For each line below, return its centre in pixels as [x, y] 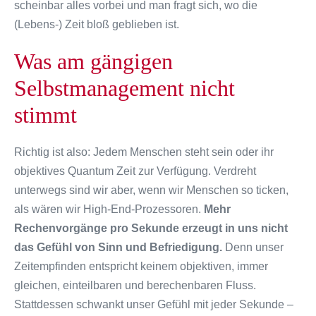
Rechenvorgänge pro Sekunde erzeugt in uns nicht [151, 228]
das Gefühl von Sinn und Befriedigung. [118, 247]
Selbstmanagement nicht [124, 88]
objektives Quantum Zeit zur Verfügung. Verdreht [135, 171]
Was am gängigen [93, 61]
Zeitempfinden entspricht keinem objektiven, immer [141, 266]
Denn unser [253, 247]
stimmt [45, 115]
